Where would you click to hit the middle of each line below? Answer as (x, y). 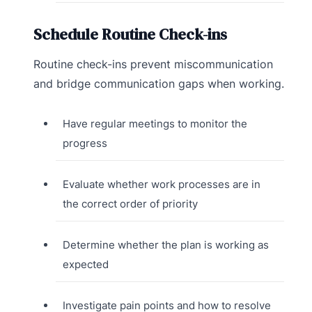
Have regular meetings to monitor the (155, 124)
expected (85, 265)
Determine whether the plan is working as (165, 245)
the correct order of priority (130, 204)
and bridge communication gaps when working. (159, 84)
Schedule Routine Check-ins (130, 34)
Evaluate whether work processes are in (161, 185)
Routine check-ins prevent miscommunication (153, 64)
